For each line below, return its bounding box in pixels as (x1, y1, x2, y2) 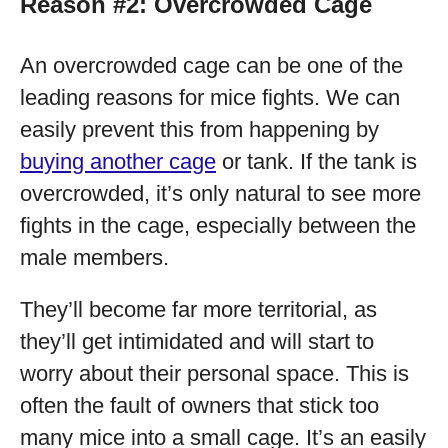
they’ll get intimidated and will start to (20, 329, 374, 354)
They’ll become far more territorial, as (20, 297, 377, 322)
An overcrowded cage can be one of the (20, 53, 403, 78)
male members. (20, 245, 169, 270)
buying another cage (20, 149, 216, 174)
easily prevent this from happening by (20, 117, 379, 142)
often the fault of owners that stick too (20, 393, 379, 418)
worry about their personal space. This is (20, 361, 409, 386)
